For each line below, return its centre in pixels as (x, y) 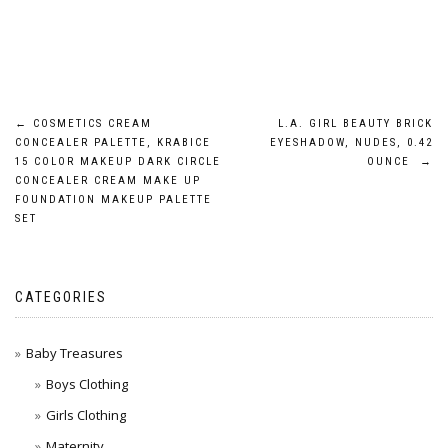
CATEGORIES (61, 297)
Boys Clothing (86, 384)
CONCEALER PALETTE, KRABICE (113, 142)
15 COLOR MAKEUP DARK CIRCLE (118, 161)
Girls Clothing (85, 415)
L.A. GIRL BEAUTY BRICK (355, 123)
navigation (88, 175)
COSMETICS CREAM (90, 123)
